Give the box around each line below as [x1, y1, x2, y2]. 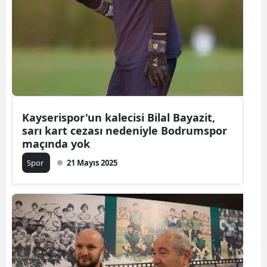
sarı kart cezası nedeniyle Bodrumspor [22, 123, 227, 138]
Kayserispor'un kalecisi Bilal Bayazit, [22, 110, 215, 125]
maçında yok [22, 136, 90, 151]
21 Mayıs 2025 [67, 157, 117, 168]
